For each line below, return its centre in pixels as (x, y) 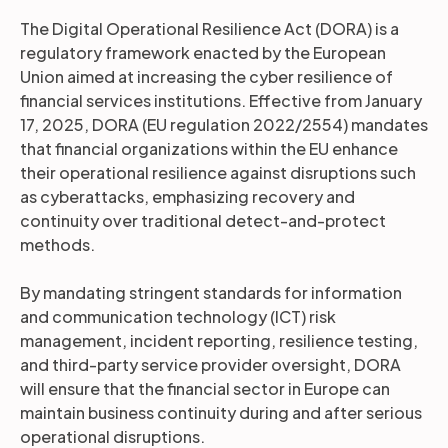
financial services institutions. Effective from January (221, 100)
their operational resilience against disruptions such (218, 172)
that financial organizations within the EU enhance (209, 148)
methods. (57, 244)
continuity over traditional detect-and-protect (203, 220)
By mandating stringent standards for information (211, 292)
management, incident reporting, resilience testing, (219, 340)
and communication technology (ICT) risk (178, 316)
